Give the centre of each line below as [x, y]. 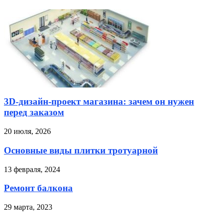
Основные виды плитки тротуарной [81, 150]
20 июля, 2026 [27, 131]
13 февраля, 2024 [32, 169]
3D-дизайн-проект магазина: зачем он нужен [99, 102]
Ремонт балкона [38, 188]
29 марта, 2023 [28, 207]
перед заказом [34, 112]
